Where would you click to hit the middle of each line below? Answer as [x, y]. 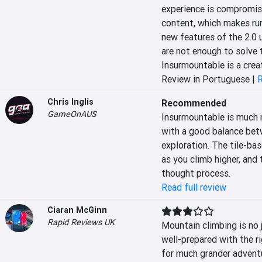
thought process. [196, 173]
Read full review [194, 187]
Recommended [194, 103]
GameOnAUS [72, 114]
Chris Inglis [70, 102]
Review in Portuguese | [209, 79]
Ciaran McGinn [77, 210]
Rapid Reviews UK [81, 222]
